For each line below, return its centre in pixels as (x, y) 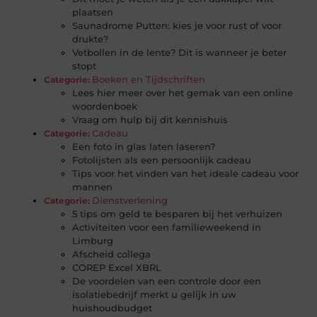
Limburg (93, 241)
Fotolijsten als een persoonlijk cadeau (162, 160)
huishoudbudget (113, 308)
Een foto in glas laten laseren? (144, 147)
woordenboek (105, 106)
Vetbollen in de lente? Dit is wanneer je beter (180, 53)
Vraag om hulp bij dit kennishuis (150, 120)
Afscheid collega (112, 254)
